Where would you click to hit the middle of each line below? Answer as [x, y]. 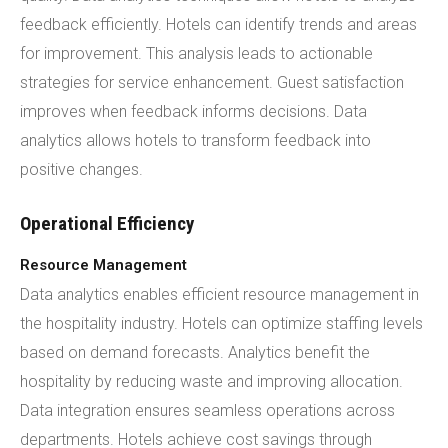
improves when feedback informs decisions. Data [193, 111]
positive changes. [81, 169]
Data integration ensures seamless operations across [207, 410]
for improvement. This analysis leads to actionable [196, 53]
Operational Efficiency [107, 223]
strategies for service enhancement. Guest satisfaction [212, 82]
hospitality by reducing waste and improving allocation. [211, 381]
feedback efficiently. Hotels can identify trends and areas [218, 24]
